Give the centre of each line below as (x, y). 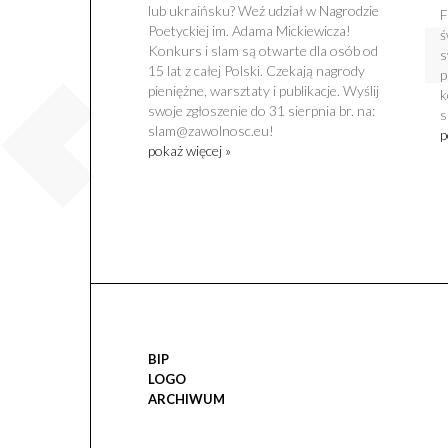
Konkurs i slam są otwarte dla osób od (262, 51)
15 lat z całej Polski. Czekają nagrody (256, 71)
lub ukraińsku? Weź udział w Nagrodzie (263, 11)
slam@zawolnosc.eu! (210, 131)
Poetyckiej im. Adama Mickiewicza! (249, 31)
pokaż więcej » (189, 151)
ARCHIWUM (186, 399)
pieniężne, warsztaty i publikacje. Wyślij (263, 91)
